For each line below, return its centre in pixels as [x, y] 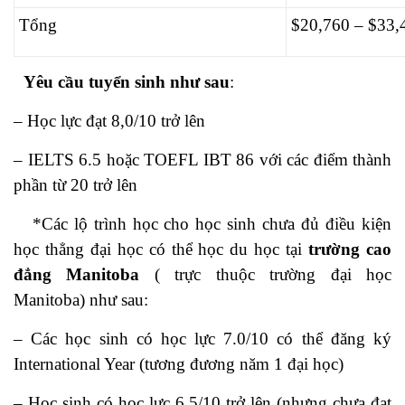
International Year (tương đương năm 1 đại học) [179, 364]
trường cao [350, 249]
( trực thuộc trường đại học [266, 274]
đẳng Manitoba [77, 274]
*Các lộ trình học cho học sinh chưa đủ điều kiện [202, 224]
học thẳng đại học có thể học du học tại [161, 249]
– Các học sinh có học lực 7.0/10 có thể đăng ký [202, 339]
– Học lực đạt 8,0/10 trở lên [109, 121]
